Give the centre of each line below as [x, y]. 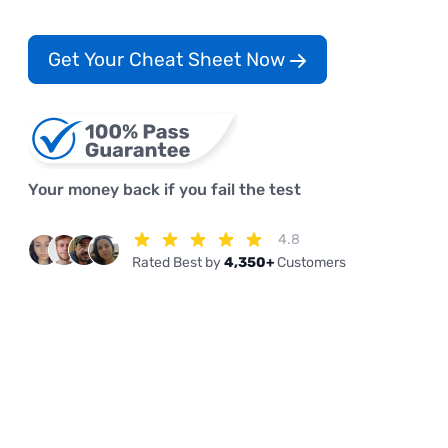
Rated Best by [178, 263]
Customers [310, 263]
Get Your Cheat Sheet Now [169, 59]
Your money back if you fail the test [164, 190]
